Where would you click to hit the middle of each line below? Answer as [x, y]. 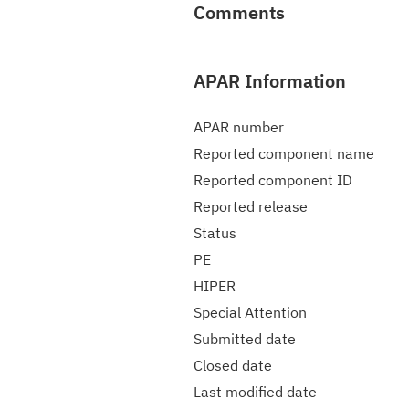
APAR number [239, 127]
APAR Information [270, 81]
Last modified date [255, 392]
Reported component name [284, 153]
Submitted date [245, 339]
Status [215, 233]
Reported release [251, 206]
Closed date [233, 365]
